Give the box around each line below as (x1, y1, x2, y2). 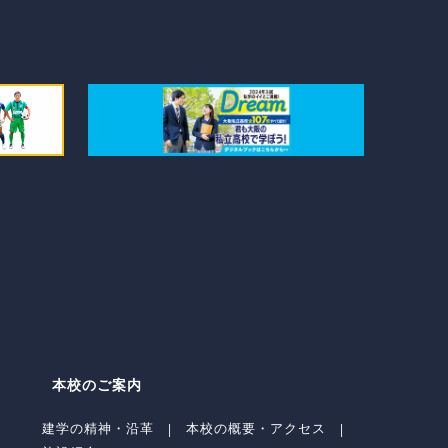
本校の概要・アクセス (185, 419, 326, 438)
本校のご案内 (51, 375, 142, 395)
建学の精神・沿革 (41, 419, 154, 438)
